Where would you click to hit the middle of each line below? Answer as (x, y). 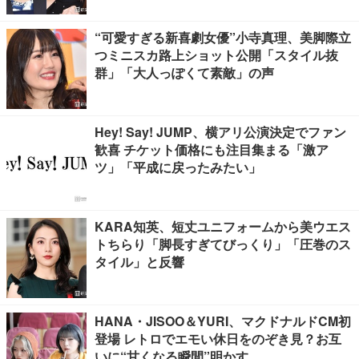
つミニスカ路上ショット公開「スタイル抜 (216, 55)
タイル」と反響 (139, 262)
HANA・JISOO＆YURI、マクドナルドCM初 (223, 321)
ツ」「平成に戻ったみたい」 (178, 167)
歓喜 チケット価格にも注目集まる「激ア (212, 149)
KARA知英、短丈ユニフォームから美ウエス (223, 226)
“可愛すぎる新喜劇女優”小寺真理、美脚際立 (223, 37)
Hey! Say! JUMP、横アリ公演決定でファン (220, 132)
